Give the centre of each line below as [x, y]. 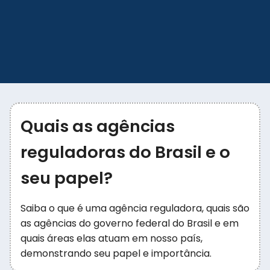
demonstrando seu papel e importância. [116, 253]
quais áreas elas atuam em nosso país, [111, 238]
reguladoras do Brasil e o [125, 152]
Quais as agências [98, 126]
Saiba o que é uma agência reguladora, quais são [135, 208]
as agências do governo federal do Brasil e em [130, 223]
